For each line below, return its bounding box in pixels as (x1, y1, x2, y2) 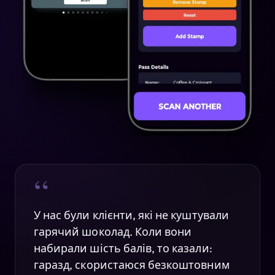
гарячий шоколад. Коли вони (34, 225, 192, 239)
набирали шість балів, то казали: (34, 241, 212, 256)
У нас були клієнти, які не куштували (34, 208, 229, 223)
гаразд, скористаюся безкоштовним (34, 258, 230, 273)
